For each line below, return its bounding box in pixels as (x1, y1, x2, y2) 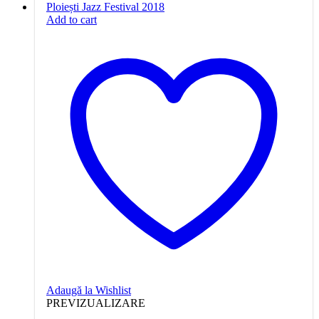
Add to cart (46, 13, 97, 26)
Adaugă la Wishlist (46, 283, 131, 296)
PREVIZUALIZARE (46, 296, 145, 309)
